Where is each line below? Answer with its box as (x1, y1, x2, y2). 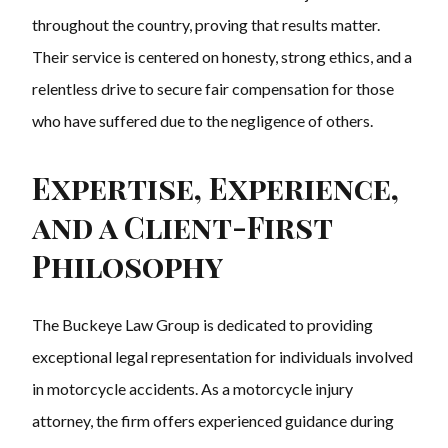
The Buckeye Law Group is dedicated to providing (32, 315, 373, 335)
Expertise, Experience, (32, 168, 399, 209)
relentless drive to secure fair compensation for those (32, 79, 394, 99)
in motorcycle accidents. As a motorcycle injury (32, 379, 353, 399)
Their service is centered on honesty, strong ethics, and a (32, 47, 412, 67)
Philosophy (32, 246, 223, 287)
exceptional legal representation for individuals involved (32, 347, 413, 367)
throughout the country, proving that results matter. (32, 15, 380, 35)
